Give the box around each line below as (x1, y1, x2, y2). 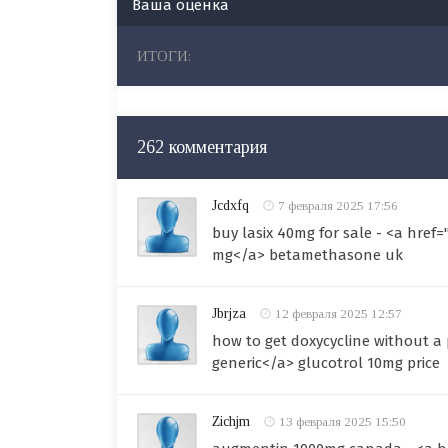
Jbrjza (212, 306, 246, 321)
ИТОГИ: (137, 48, 191, 64)
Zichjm (212, 414, 250, 429)
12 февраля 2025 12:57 (275, 306, 402, 321)
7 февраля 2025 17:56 (278, 198, 398, 213)
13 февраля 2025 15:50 (279, 414, 406, 429)
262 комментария (137, 137, 267, 157)
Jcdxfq (212, 198, 249, 213)
